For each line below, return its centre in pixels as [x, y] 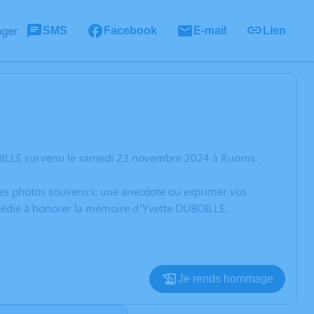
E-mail [210, 30]
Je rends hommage [226, 279]
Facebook [130, 30]
